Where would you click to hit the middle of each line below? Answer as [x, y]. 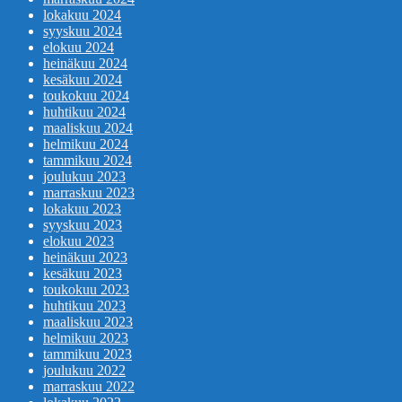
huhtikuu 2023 [84, 306]
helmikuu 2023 [86, 338]
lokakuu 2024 [82, 15]
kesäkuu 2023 [83, 274]
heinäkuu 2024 [85, 64]
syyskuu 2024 [83, 31]
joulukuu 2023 [84, 177]
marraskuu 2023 [89, 193]
